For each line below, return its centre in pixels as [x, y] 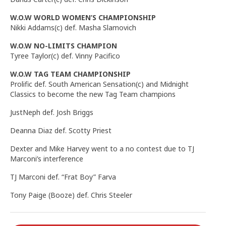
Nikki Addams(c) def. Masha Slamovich [73, 27]
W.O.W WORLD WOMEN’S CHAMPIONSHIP [83, 17]
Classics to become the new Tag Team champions [93, 94]
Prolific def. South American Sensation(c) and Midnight [99, 84]
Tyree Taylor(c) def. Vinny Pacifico [65, 55]
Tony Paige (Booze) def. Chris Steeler [71, 195]
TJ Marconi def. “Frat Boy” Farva [63, 177]
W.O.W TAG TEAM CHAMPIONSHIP [70, 74]
